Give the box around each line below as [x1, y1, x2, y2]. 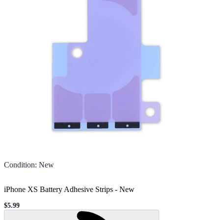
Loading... [155, 210, 183, 218]
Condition [4, 160, 35, 169]
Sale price [3, 205, 32, 213]
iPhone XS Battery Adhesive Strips [4, 185, 113, 193]
